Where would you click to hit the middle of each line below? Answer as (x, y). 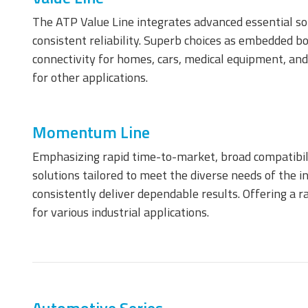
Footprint (189, 293)
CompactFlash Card (211, 62)
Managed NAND (208, 125)
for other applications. (90, 77)
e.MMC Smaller (200, 279)
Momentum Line (91, 132)
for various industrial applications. (121, 212)
